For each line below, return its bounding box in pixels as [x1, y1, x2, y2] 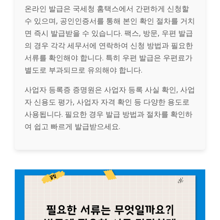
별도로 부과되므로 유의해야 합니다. [25, 64, 142, 75]
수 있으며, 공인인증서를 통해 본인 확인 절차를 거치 [25, 15, 195, 26]
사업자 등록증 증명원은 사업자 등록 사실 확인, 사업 [25, 84, 195, 94]
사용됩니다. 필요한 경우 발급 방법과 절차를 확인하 [25, 109, 192, 119]
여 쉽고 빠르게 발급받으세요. [25, 121, 120, 131]
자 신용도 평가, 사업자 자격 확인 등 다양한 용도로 [25, 96, 190, 107]
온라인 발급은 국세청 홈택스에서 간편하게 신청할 [25, 3, 189, 13]
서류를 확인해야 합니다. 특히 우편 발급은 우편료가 [25, 52, 192, 62]
